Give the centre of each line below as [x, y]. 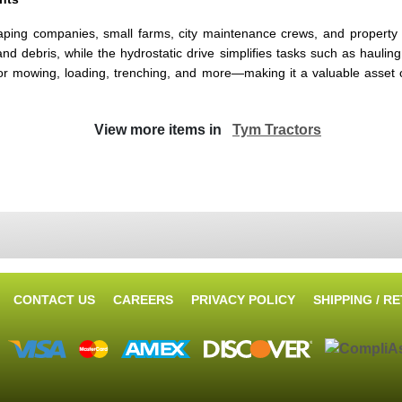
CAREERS [143, 299]
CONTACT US [54, 299]
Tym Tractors [277, 129]
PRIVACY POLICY [243, 299]
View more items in [163, 129]
